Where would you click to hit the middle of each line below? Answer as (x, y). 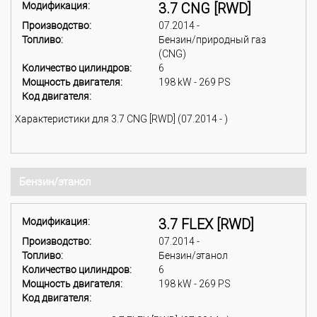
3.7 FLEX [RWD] (206, 224)
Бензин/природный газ (212, 40)
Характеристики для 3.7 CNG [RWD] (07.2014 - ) (121, 119)
